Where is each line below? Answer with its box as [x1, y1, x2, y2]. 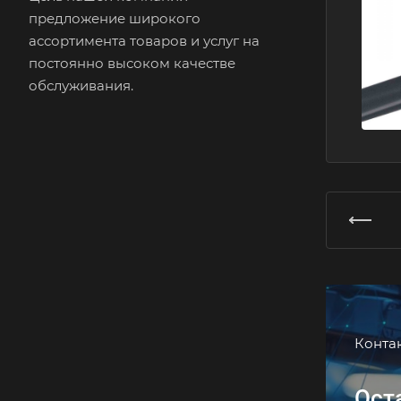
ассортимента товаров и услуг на [29, 32, 260, 49]
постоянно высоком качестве [29, 55, 235, 72]
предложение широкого [29, 10, 200, 27]
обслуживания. [29, 77, 133, 94]
